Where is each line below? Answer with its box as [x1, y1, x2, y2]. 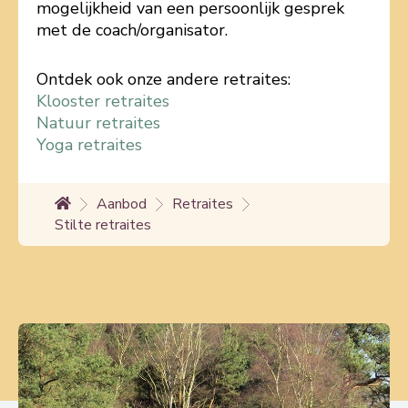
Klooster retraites [36, 90, 169, 112]
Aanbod [97, 194, 147, 214]
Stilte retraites [55, 215, 151, 235]
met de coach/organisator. [36, 19, 228, 41]
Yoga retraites [36, 134, 142, 156]
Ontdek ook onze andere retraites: [36, 68, 291, 90]
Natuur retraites [36, 112, 160, 134]
